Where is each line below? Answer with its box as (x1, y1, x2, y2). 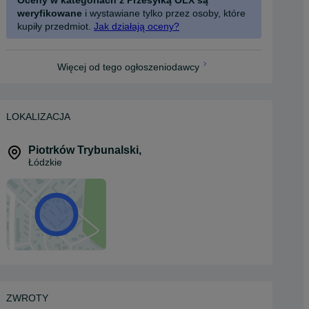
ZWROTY (6, 292, 48, 303)
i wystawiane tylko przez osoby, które (82, 8, 246, 19)
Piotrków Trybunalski (28, 144, 139, 156)
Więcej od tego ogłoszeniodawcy (57, 61, 199, 72)
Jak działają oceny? (94, 21, 179, 32)
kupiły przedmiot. (17, 21, 91, 32)
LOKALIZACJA (6, 111, 70, 122)
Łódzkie (28, 157, 62, 168)
